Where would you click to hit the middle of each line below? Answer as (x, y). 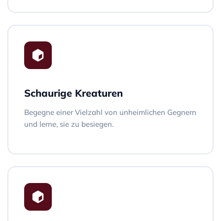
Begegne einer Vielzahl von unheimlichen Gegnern (110, 112)
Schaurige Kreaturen (74, 93)
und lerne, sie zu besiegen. (69, 124)
